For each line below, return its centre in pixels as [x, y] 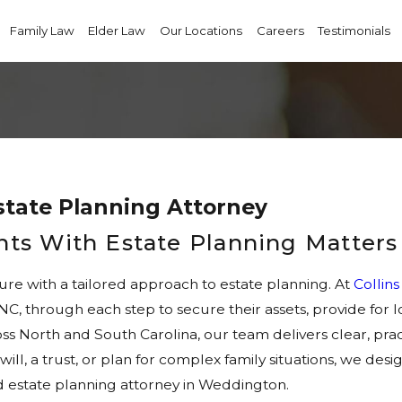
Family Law [42, 31]
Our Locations [201, 31]
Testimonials [354, 31]
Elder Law [117, 31]
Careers [280, 31]
